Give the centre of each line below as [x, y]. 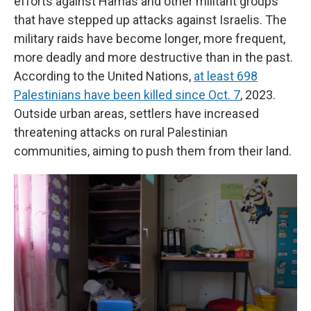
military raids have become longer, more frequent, [150, 38]
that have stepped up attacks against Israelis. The [150, 19]
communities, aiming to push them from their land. [153, 151]
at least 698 [226, 76]
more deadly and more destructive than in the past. [153, 57]
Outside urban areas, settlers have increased [136, 113]
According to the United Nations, [104, 76]
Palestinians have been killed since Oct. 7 [127, 94]
